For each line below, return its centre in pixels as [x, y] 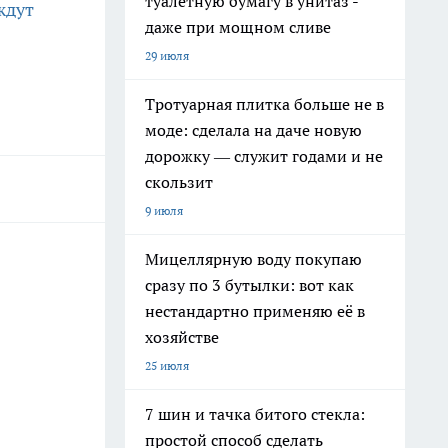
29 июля [167, 55]
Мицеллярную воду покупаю [253, 259]
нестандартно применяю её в [255, 311]
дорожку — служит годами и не [264, 156]
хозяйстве [182, 337]
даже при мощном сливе [238, 27]
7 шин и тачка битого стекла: [255, 414]
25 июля [167, 365]
